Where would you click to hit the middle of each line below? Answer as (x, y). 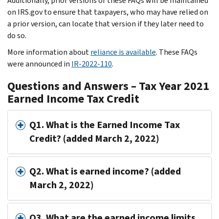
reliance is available (123, 52)
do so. (17, 35)
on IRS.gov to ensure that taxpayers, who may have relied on (108, 12)
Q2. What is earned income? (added (105, 171)
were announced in (39, 64)
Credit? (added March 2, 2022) (94, 138)
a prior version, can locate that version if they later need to (106, 23)
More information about (49, 52)
